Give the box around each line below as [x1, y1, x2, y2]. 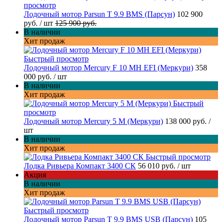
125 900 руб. [55, 19, 97, 28]
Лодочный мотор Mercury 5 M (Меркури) [24, 117, 163, 126]
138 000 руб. [165, 117, 209, 126]
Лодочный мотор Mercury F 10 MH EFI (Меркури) [24, 63, 193, 72]
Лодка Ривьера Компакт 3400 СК [24, 162, 136, 170]
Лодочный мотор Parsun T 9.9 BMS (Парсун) [24, 10, 175, 19]
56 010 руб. [138, 162, 177, 170]
